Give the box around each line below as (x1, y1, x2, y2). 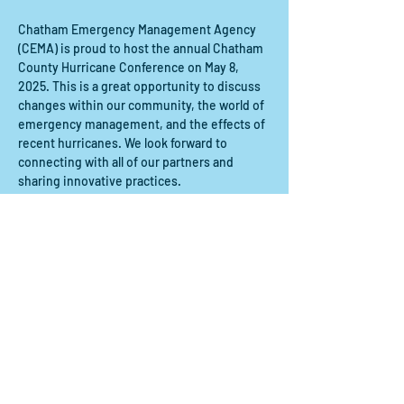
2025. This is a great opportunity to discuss (18, 78, 263, 94)
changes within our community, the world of (18, 97, 267, 113)
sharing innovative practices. (18, 173, 181, 188)
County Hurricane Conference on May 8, (18, 60, 242, 75)
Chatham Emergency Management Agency (18, 22, 259, 37)
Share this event (18, 224, 164, 245)
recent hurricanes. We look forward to (18, 135, 230, 151)
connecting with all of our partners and (18, 154, 236, 170)
